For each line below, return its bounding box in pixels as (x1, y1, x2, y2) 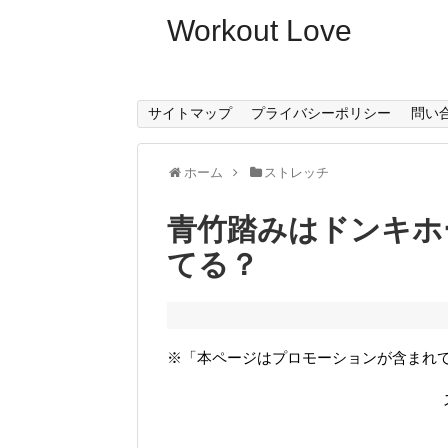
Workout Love (167, 14, 352, 47)
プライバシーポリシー (251, 105, 392, 122)
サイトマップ (147, 105, 232, 122)
